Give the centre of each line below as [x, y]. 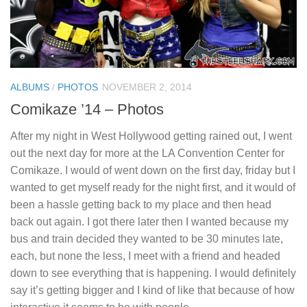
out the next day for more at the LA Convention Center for [147, 153]
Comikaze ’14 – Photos [87, 109]
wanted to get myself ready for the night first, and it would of [153, 187]
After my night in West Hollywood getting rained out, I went [151, 136]
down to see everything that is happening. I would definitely [153, 273]
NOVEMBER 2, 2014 [147, 87]
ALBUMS [30, 87]
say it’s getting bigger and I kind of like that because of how [152, 290]
